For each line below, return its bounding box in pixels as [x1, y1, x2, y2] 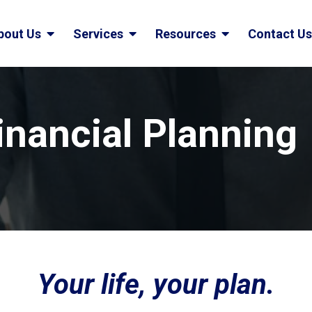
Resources [155, 26, 219, 41]
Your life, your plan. [38, 268, 274, 301]
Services [72, 26, 126, 41]
